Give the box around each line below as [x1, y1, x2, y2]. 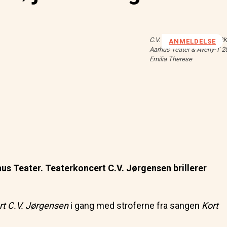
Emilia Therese [149, 55, 192, 63]
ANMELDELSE [169, 37, 216, 45]
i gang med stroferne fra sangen [68, 200, 202, 211]
